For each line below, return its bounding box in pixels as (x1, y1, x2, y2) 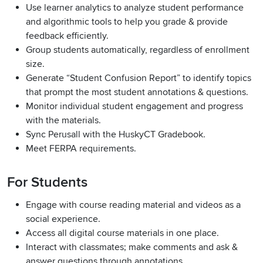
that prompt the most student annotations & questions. (26, 86, 248, 99)
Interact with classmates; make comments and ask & (26, 241, 238, 254)
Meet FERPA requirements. (26, 143, 136, 155)
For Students (7, 174, 87, 191)
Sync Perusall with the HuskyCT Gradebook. (26, 129, 205, 141)
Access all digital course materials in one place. (26, 227, 219, 240)
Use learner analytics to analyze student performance (26, 2, 244, 14)
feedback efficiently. (26, 30, 109, 42)
